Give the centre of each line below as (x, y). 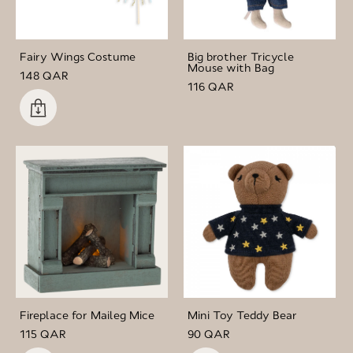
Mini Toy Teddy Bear (242, 315)
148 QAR (44, 75)
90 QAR (209, 334)
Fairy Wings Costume (78, 56)
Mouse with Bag (231, 67)
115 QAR (43, 334)
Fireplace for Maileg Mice (87, 315)
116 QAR (211, 86)
